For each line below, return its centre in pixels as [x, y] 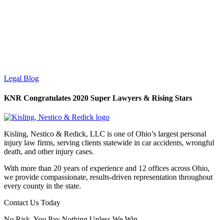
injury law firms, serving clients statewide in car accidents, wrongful [109, 142]
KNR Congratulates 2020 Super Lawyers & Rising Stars [98, 98]
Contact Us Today [32, 202]
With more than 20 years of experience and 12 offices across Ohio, [107, 168]
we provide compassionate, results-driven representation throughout [108, 177]
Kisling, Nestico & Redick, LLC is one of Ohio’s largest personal [105, 134]
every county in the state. [42, 186]
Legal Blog [21, 79]
